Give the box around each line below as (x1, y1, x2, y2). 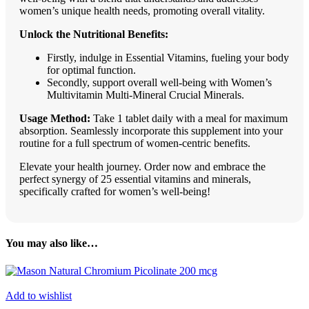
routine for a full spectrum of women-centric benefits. (19, 137, 250, 149)
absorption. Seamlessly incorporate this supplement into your (19, 125, 283, 137)
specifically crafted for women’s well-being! (19, 186, 210, 197)
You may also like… (6, 237, 98, 250)
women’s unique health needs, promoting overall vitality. (19, 5, 265, 17)
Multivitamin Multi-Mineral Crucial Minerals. (47, 89, 244, 101)
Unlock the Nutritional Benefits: (19, 28, 168, 40)
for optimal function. (47, 64, 136, 76)
